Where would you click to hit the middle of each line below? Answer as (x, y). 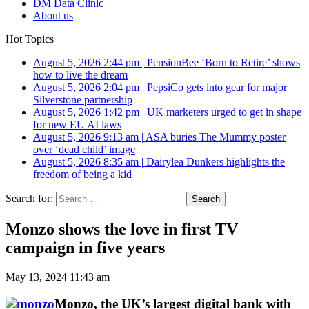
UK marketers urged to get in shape (224, 112)
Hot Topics (30, 39)
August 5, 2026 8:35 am (86, 162)
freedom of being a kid (82, 174)
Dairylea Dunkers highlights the (216, 162)
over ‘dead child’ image (84, 149)
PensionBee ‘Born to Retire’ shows (223, 62)
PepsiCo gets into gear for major (217, 87)
